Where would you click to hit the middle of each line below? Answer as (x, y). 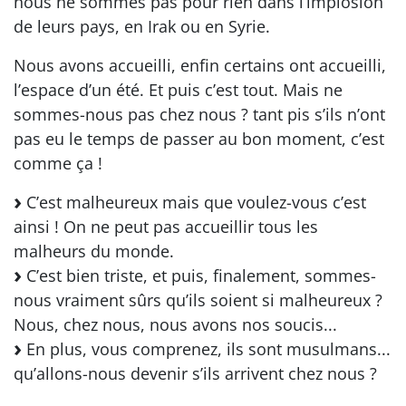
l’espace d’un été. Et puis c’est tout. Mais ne (178, 89)
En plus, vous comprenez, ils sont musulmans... (206, 348)
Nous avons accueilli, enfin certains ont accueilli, (200, 65)
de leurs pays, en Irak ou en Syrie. (142, 26)
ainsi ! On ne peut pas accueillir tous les (166, 226)
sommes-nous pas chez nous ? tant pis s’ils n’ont (199, 114)
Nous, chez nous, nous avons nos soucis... (175, 324)
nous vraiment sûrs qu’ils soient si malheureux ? (198, 300)
